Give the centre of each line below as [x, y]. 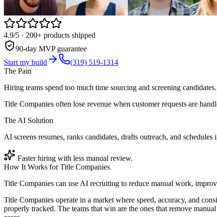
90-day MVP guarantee [51, 48]
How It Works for [32, 167]
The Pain [18, 71]
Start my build [25, 62]
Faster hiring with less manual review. [75, 158]
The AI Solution [29, 120]
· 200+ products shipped [57, 35]
